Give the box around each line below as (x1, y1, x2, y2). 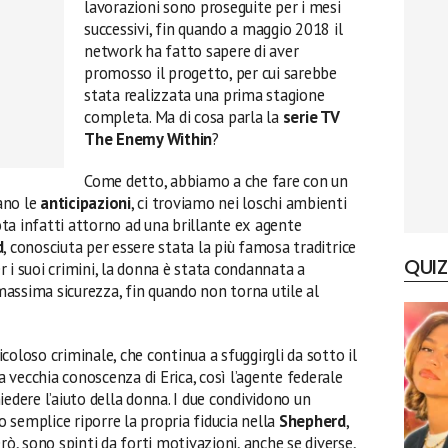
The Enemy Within (84, 128, 213, 150)
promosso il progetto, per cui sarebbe (84, 62, 337, 84)
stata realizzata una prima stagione (84, 84, 325, 106)
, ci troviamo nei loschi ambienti (130, 192, 347, 214)
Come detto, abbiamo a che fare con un (84, 170, 348, 192)
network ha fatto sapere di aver (84, 40, 299, 62)
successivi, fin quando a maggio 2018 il (84, 18, 343, 40)
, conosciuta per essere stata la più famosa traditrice (3, 236, 357, 258)
